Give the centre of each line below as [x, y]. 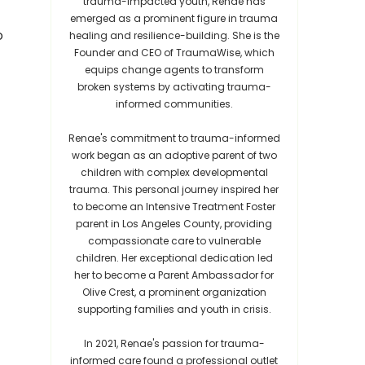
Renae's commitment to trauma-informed [174, 138]
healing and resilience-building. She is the [174, 35]
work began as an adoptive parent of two [174, 155]
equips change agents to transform [174, 70]
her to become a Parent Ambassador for [174, 275]
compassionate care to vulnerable [174, 241]
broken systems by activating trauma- [174, 87]
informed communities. [174, 104]
